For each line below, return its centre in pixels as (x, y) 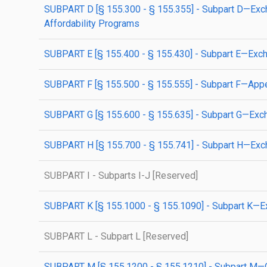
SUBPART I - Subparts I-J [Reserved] (121, 176)
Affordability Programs (92, 24)
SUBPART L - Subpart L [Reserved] (116, 236)
